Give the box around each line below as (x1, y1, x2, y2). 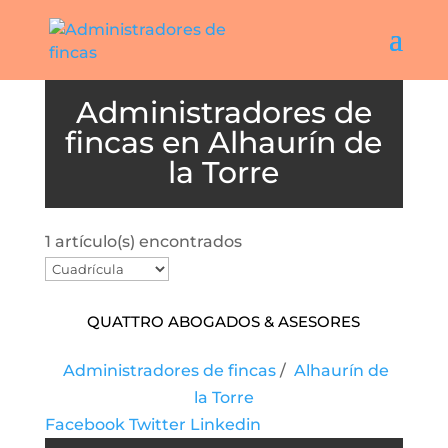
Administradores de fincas (62, 361, 276, 380)
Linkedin (189, 415, 261, 434)
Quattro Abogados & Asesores (87, 306, 361, 333)
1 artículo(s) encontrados (44, 232, 242, 251)
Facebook (44, 415, 125, 434)
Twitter (128, 415, 186, 434)
